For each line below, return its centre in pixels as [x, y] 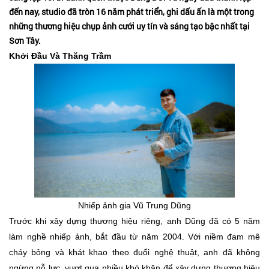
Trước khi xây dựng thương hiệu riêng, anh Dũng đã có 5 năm [134, 221]
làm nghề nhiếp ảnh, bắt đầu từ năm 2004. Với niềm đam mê [134, 236]
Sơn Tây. [25, 41]
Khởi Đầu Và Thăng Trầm [60, 56]
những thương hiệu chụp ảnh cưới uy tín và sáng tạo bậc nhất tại [129, 26]
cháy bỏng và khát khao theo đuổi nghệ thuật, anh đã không [134, 252]
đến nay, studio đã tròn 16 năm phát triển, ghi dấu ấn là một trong [131, 12]
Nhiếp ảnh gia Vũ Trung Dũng [134, 205]
